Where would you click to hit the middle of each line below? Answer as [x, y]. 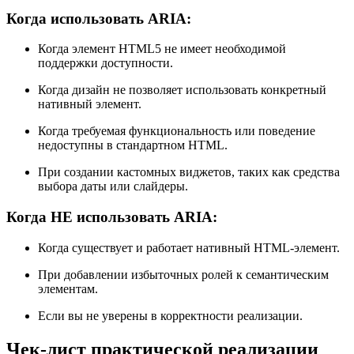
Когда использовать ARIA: [99, 18]
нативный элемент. [90, 104]
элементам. [68, 288]
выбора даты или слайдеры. [113, 186]
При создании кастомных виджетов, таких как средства [189, 172]
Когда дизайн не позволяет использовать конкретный [182, 90]
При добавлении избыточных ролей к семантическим [183, 274]
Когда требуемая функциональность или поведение [177, 131]
